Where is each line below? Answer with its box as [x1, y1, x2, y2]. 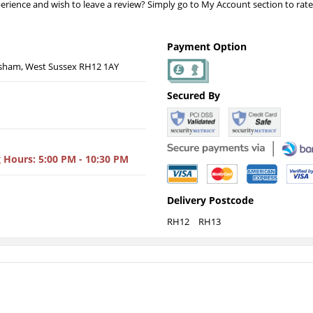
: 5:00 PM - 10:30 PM [33, 152, 129, 166]
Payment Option [167, 40, 247, 53]
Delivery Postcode [167, 193, 254, 207]
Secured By [167, 89, 220, 102]
